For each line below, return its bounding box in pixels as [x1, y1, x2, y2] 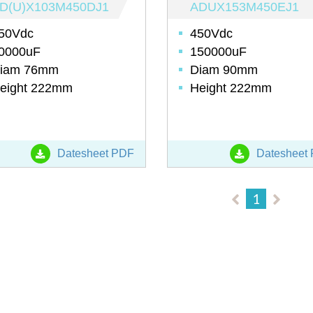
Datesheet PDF [54, 147, 134, 160]
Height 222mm [189, 81, 272, 96]
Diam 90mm [189, 63, 258, 78]
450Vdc [189, 27, 233, 41]
